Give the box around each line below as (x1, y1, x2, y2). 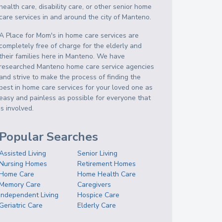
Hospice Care (77, 190, 120, 200)
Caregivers (77, 180, 111, 189)
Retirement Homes (77, 159, 136, 168)
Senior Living (77, 149, 118, 158)
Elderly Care (77, 201, 116, 210)
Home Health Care (77, 169, 136, 179)
